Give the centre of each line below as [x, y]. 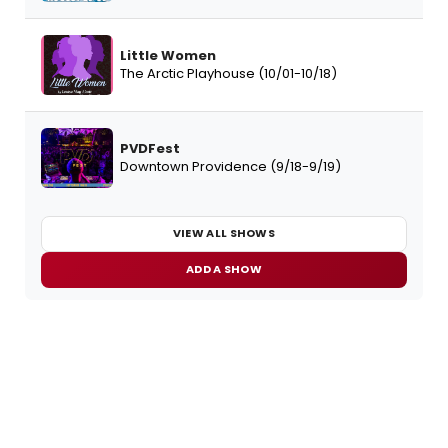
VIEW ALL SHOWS [224, 233]
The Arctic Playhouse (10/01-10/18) [228, 73]
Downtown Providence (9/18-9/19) [230, 166]
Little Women [168, 55]
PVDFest [150, 148]
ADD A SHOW [224, 269]
